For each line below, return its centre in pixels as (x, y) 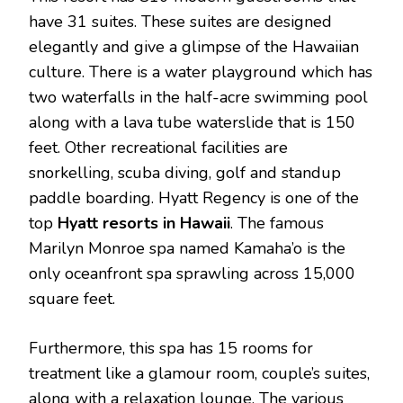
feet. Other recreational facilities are (158, 148)
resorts (130, 224)
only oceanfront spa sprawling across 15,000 (192, 274)
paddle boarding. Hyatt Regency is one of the (194, 198)
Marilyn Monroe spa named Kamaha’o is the (187, 249)
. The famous (277, 224)
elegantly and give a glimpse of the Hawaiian (194, 47)
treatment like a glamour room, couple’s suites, (199, 374)
